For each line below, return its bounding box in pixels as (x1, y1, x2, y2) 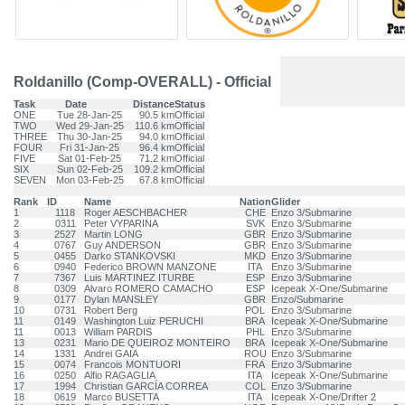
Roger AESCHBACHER (84, 207, 187, 218)
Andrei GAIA (84, 348, 138, 359)
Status (174, 99, 205, 109)
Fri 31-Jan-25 (60, 142, 120, 153)
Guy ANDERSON (84, 240, 161, 250)
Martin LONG (84, 229, 143, 240)
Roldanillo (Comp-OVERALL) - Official (14, 74, 271, 89)
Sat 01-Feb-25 (58, 153, 122, 164)
